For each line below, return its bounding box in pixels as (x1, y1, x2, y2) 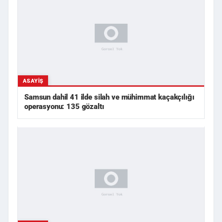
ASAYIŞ (23, 77, 44, 84)
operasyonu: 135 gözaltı (24, 102, 104, 111)
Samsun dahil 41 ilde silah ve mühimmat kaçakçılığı (24, 92, 194, 102)
